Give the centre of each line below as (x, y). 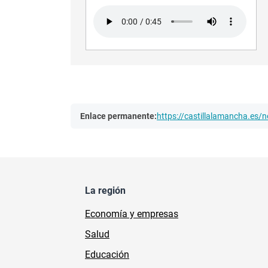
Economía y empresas (132, 214)
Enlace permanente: (118, 116)
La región (105, 191)
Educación (107, 255)
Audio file (114, 13)
